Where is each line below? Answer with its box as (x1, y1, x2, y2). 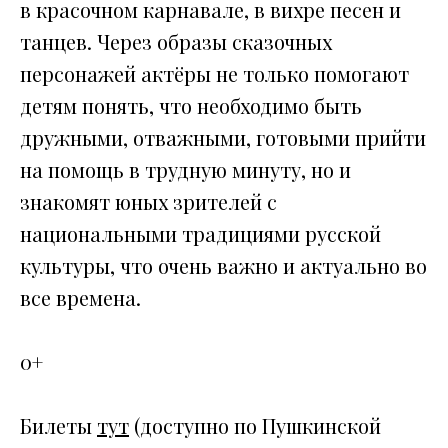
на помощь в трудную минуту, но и (20, 155, 351, 183)
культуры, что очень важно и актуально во (20, 251, 427, 279)
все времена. (20, 283, 141, 311)
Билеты (20, 411, 97, 439)
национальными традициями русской (20, 219, 381, 247)
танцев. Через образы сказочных (20, 27, 332, 55)
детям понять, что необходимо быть (20, 91, 362, 119)
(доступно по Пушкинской (129, 411, 381, 439)
